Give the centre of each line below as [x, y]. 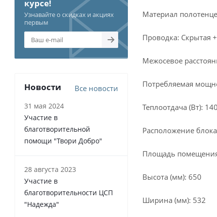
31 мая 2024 [44, 106]
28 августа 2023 [50, 169]
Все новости [96, 88]
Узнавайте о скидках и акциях [69, 15]
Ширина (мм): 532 [174, 200]
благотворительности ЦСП [69, 193]
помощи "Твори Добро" [63, 141]
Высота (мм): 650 [172, 177]
